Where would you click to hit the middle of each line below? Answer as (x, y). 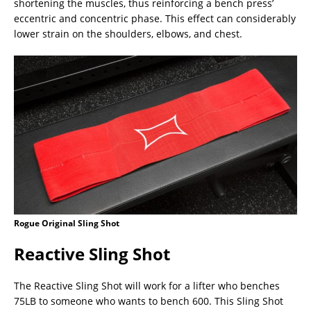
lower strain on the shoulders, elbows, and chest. (128, 33)
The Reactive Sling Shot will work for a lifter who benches (147, 286)
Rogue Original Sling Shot (67, 224)
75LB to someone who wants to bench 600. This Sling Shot (149, 301)
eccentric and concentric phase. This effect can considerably (155, 18)
